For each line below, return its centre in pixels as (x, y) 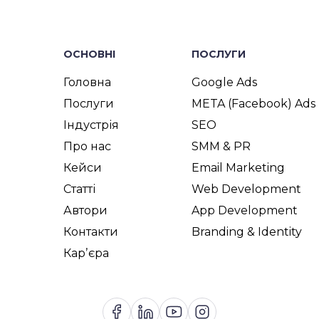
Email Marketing (238, 167)
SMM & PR (221, 146)
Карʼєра (86, 253)
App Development (245, 210)
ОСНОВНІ (89, 54)
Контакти (91, 231)
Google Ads (224, 82)
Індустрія (91, 125)
